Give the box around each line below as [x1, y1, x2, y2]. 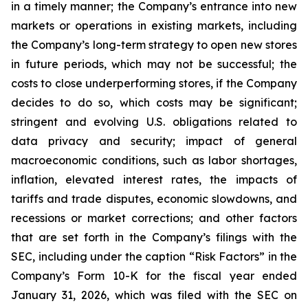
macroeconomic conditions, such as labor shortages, [11, 153, 297, 167]
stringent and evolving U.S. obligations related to [11, 115, 297, 129]
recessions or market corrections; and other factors [11, 211, 297, 225]
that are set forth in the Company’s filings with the [11, 230, 297, 244]
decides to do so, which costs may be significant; [11, 96, 297, 109]
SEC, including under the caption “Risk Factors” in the [11, 250, 297, 263]
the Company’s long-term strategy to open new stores [11, 38, 297, 52]
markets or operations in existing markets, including [11, 19, 297, 32]
